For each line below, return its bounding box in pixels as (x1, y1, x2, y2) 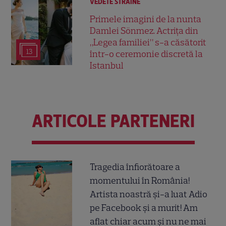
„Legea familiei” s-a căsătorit (90, 37, 207, 48)
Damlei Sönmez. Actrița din (90, 25, 199, 37)
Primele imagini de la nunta (90, 14, 202, 25)
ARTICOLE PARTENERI (31, 110, 195, 132)
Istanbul (90, 60, 124, 72)
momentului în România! (90, 175, 190, 186)
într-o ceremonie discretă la (90, 48, 203, 60)
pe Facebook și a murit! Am (90, 202, 198, 213)
